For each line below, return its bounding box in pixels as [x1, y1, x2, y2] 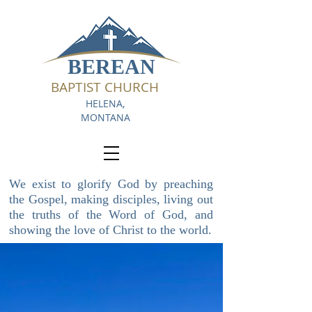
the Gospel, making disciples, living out [9, 192, 213, 206]
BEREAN [68, 55, 155, 78]
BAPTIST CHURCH [51, 78, 159, 96]
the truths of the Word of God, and [9, 208, 213, 221]
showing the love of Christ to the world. [9, 223, 212, 237]
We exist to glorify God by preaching [9, 177, 213, 191]
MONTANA [80, 111, 130, 124]
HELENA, [86, 97, 125, 110]
